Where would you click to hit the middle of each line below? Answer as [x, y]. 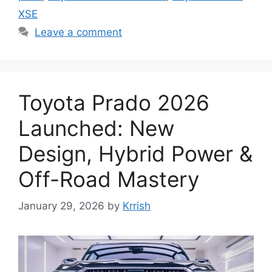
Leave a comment [79, 32]
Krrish [137, 206]
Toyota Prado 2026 [114, 102]
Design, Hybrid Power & [135, 153]
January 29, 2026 [61, 206]
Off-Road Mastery [109, 179]
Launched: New [96, 128]
